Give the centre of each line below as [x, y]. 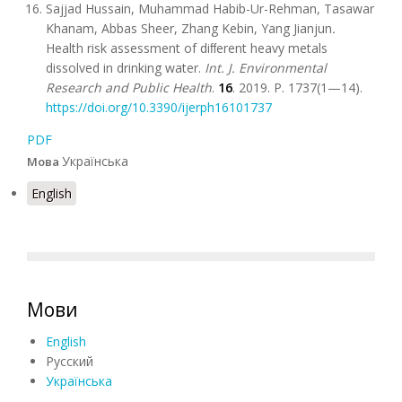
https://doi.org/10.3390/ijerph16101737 [159, 107]
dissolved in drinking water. [125, 68]
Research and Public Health [129, 87]
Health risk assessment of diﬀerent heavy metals [187, 48]
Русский [70, 361]
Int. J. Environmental [266, 68]
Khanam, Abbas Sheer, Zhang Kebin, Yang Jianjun [189, 28]
